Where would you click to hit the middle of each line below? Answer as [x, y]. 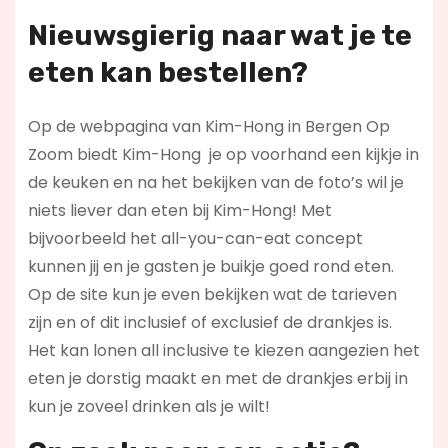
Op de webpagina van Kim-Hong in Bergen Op [208, 126]
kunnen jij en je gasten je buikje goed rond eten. [210, 266]
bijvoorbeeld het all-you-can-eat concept [195, 238]
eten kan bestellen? [167, 72]
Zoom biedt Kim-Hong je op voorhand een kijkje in [223, 154]
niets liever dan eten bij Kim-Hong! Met [179, 210]
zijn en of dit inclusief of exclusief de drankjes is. [209, 322]
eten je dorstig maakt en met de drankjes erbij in [217, 378]
